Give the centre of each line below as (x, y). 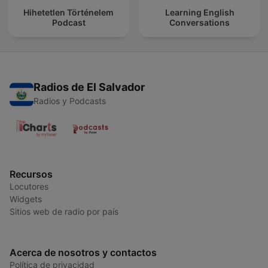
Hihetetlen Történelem (68, 13)
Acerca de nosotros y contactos (83, 252)
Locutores (29, 186)
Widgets (26, 199)
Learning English (200, 13)
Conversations (200, 23)
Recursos (31, 174)
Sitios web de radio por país (64, 211)
